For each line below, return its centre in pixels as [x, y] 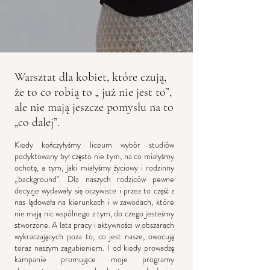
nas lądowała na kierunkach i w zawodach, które [94, 202]
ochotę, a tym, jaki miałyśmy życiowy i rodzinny [94, 168]
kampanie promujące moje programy [94, 259]
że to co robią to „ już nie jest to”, [93, 92]
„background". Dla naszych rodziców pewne [94, 179]
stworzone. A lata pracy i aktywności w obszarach [94, 225]
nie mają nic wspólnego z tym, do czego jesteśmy [94, 213]
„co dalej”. [37, 122]
